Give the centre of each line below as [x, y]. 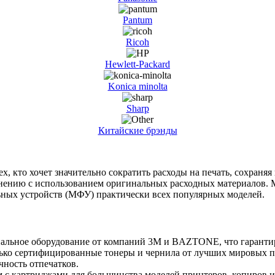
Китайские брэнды [137, 130]
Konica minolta [137, 86]
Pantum [137, 20]
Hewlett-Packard [137, 64]
